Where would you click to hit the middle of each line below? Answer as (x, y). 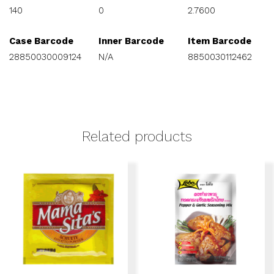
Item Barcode (220, 41)
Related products (137, 137)
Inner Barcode (131, 41)
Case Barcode (41, 41)
